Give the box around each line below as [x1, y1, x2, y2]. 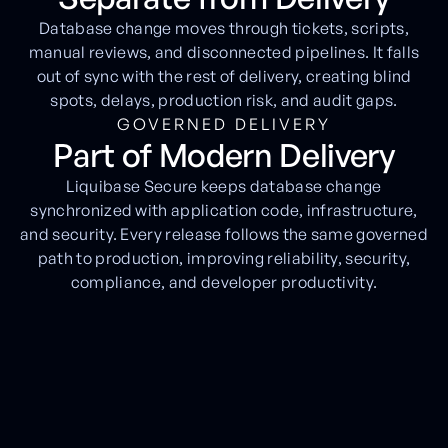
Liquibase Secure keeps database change [66, 175, 382, 196]
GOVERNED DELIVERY [117, 113, 331, 134]
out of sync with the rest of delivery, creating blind [36, 65, 412, 86]
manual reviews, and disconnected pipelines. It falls [28, 41, 420, 62]
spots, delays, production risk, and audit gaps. [50, 89, 398, 110]
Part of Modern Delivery [53, 134, 395, 175]
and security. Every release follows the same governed [20, 223, 428, 244]
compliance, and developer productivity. [70, 271, 378, 292]
